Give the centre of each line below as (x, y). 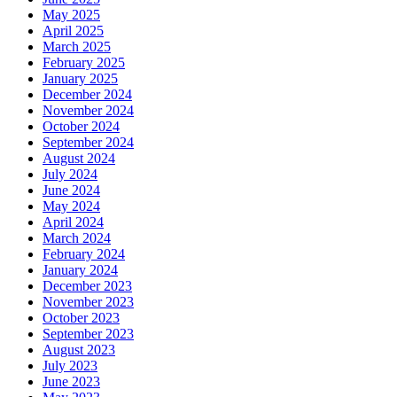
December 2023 (87, 285)
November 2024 (88, 110)
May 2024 (71, 206)
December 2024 (87, 94)
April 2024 (73, 222)
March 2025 (77, 46)
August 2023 (79, 349)
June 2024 (71, 190)
